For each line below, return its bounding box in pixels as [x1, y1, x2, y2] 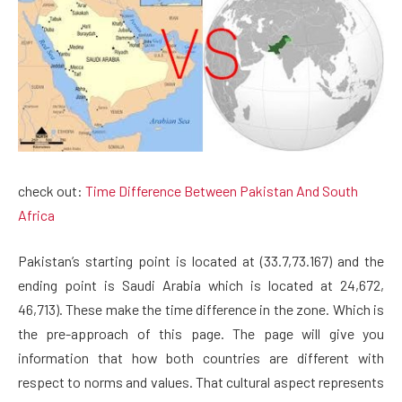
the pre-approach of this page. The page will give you [18, 325, 384, 343]
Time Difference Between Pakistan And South [85, 181, 358, 199]
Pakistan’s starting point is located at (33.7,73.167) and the [18, 252, 384, 270]
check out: [18, 181, 85, 199]
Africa [18, 205, 55, 223]
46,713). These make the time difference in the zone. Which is [18, 301, 384, 319]
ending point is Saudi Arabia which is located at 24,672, [18, 276, 384, 294]
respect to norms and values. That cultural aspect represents [18, 373, 384, 391]
